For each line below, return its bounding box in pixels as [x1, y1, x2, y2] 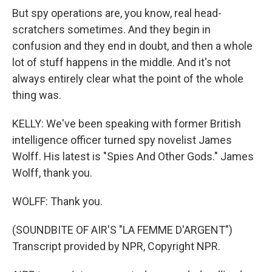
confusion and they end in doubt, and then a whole [12, 39, 253, 52]
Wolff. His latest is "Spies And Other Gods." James [12, 150, 254, 163]
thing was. [12, 89, 61, 101]
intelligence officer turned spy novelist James [12, 134, 232, 146]
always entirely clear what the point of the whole [12, 72, 243, 85]
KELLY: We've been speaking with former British [12, 117, 241, 130]
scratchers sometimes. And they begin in [12, 23, 211, 36]
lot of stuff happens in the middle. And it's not [12, 56, 231, 69]
